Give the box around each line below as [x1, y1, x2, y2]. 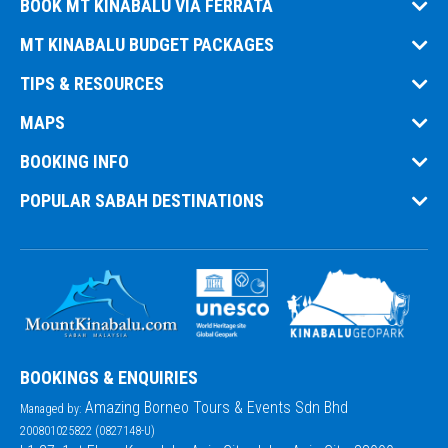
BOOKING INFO [20, 151, 129, 173]
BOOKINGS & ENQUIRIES [20, 367, 198, 389]
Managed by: [20, 402, 81, 417]
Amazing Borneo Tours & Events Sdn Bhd [81, 398, 348, 418]
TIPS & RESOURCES [20, 73, 164, 95]
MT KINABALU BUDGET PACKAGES [20, 34, 274, 56]
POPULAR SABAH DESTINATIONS [20, 190, 264, 212]
